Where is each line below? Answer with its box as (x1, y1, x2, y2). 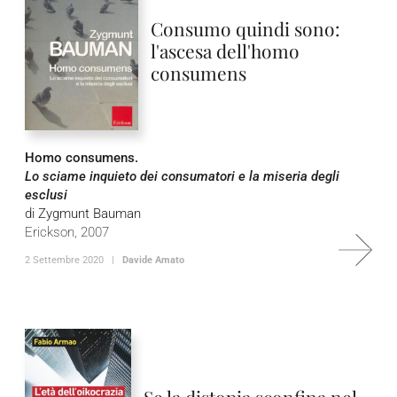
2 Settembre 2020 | (25, 254, 122, 266)
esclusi (25, 187, 67, 203)
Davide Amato (122, 254, 184, 266)
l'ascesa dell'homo (150, 37, 300, 63)
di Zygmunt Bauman (25, 206, 141, 222)
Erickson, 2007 (25, 224, 109, 240)
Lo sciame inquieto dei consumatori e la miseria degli (25, 168, 339, 184)
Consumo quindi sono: (150, 15, 340, 41)
